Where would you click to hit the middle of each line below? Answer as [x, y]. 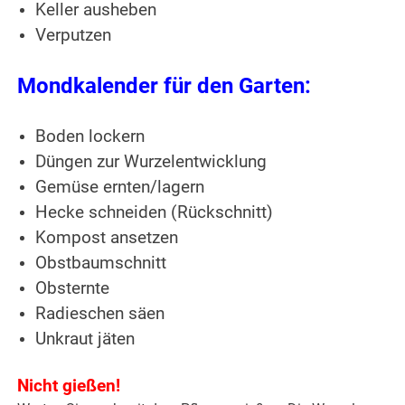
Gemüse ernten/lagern [120, 188]
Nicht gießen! [69, 386]
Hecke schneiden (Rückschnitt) [155, 213]
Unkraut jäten [85, 339]
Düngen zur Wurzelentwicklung [151, 162]
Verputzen [74, 36]
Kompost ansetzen [107, 238]
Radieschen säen [100, 314]
